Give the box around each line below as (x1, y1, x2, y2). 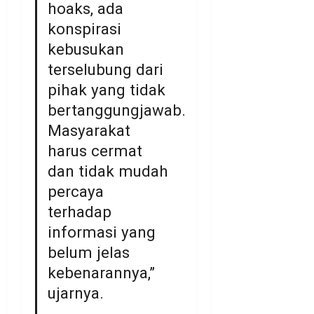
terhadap (48, 203, 112, 221)
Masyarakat (48, 121, 131, 140)
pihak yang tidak (48, 81, 166, 100)
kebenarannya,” (48, 264, 156, 282)
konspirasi (48, 20, 122, 39)
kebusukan (48, 40, 125, 59)
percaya (48, 182, 104, 201)
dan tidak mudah (48, 162, 169, 181)
